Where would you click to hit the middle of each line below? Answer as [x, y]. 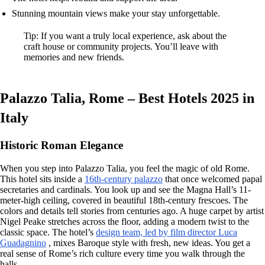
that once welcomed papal [212, 179]
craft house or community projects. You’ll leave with [121, 47]
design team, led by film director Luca [167, 232]
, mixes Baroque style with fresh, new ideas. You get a [148, 243]
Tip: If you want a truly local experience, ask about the [125, 36]
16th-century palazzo [124, 179]
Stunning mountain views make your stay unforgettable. [116, 14]
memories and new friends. [74, 57]
